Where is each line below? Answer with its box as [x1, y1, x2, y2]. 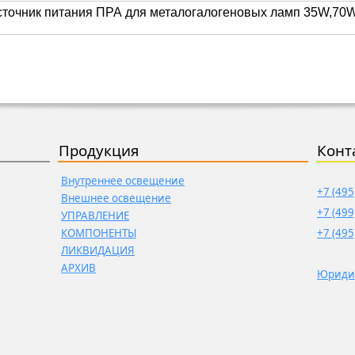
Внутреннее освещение [61, 174, 185, 188]
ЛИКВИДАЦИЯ [61, 243, 135, 258]
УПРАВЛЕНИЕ [61, 208, 129, 223]
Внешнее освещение [61, 191, 171, 205]
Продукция [59, 140, 139, 160]
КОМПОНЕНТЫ [61, 226, 136, 240]
